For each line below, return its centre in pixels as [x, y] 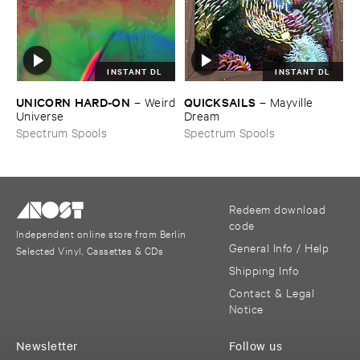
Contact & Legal [272, 292]
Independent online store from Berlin [101, 233]
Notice [246, 308]
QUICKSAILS [220, 101]
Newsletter [47, 346]
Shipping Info [264, 270]
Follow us [256, 346]
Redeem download [277, 209]
